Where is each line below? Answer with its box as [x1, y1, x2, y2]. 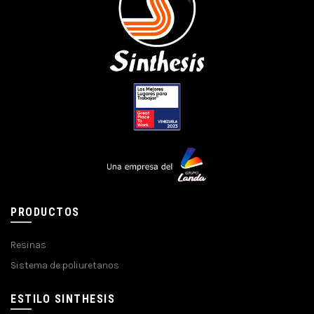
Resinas [11, 238, 46, 251]
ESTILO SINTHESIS [11, 292, 115, 306]
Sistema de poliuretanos [11, 259, 119, 271]
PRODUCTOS [11, 205, 80, 219]
